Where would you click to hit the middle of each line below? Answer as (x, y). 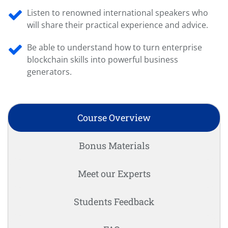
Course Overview (114, 118)
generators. (49, 72)
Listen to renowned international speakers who (118, 13)
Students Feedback (114, 202)
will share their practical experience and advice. (118, 25)
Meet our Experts (114, 174)
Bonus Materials (114, 146)
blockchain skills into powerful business (103, 60)
